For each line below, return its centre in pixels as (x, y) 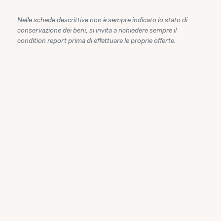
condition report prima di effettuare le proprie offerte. (97, 40)
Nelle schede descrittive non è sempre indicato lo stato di (102, 19)
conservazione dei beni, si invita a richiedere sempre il (97, 30)
